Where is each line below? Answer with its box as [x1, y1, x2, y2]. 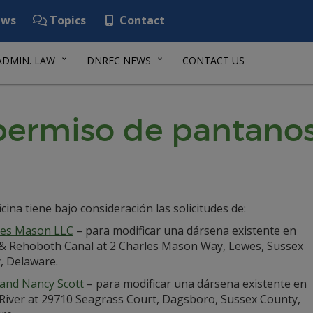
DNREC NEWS [87, 54, 151, 67]
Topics [47, 13, 86, 28]
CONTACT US [182, 54, 245, 67]
